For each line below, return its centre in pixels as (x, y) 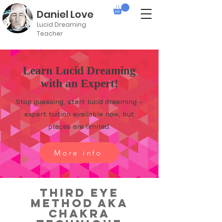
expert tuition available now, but (79, 114)
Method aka (79, 203)
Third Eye (79, 193)
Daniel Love (65, 14)
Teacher (50, 34)
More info (78, 153)
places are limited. (79, 126)
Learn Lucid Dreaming (79, 71)
